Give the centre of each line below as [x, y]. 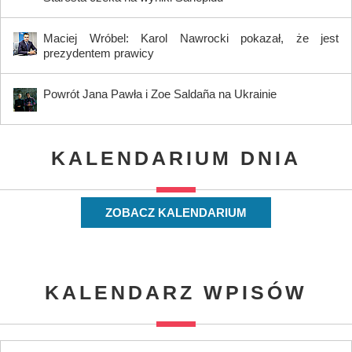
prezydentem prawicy [99, 53]
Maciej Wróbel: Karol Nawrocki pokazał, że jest [191, 38]
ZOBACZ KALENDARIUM [176, 212]
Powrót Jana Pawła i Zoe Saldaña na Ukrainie [161, 93]
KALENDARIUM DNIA [176, 158]
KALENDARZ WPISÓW [176, 292]
